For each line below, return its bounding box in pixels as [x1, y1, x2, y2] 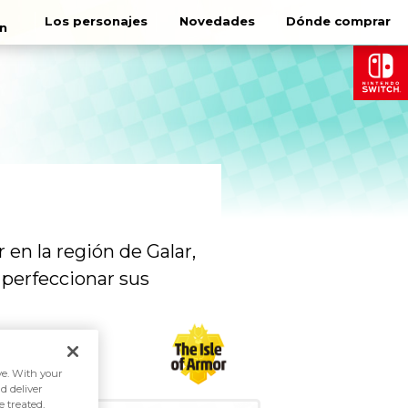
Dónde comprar [286, 14, 392, 29]
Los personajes [45, 14, 148, 29]
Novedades [179, 14, 256, 29]
